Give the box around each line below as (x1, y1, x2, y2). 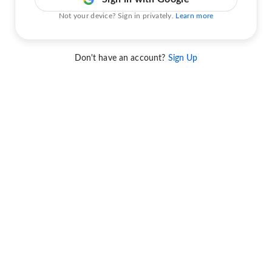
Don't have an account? (74, 53, 168, 63)
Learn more (175, 12, 214, 19)
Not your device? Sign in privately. (58, 12, 176, 19)
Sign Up (168, 53, 198, 63)
